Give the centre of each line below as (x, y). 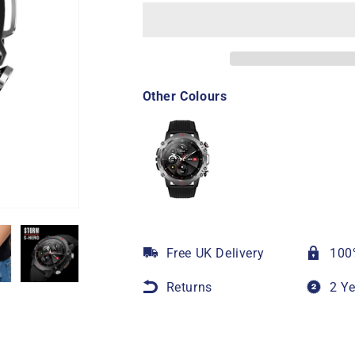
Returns (189, 288)
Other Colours (185, 97)
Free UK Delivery (215, 254)
